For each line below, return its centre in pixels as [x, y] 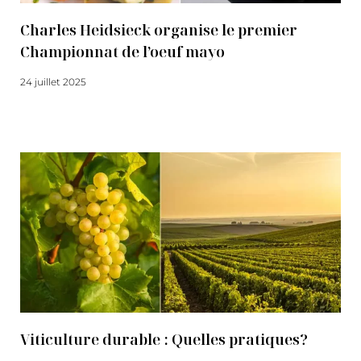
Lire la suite [47, 112]
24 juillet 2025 [53, 82]
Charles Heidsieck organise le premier [159, 30]
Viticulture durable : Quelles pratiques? [164, 339]
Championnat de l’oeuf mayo [122, 52]
